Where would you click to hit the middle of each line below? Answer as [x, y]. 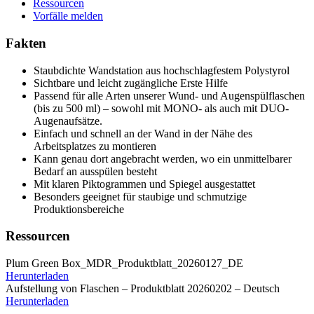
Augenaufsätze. [68, 121]
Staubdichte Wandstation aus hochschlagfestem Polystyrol [162, 70]
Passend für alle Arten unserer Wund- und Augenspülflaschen [171, 95]
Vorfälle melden [68, 16]
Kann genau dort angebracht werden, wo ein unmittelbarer [163, 158]
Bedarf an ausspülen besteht [95, 171]
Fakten [26, 43]
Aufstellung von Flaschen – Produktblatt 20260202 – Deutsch [143, 289]
